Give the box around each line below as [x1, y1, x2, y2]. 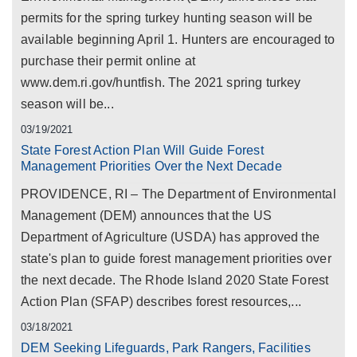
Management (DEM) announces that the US [21, 209, 273, 222]
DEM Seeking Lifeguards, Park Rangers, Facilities [21, 341, 311, 355]
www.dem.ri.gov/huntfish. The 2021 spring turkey [21, 76, 301, 89]
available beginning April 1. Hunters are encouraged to [21, 33, 335, 46]
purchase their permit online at [21, 54, 195, 68]
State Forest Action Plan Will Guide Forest [21, 143, 264, 157]
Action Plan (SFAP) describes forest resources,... [21, 295, 301, 308]
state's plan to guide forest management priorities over [21, 252, 331, 265]
